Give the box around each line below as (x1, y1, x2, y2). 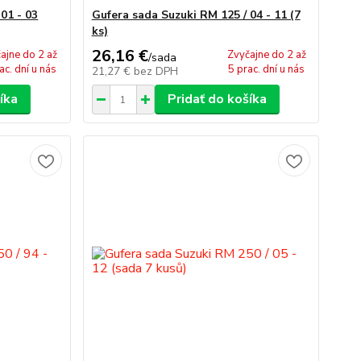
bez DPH (133, 64, 178, 79)
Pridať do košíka (167, 90, 267, 108)
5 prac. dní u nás (228, 62, 305, 77)
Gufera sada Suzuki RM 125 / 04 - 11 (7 (91, 7, 301, 23)
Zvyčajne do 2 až (226, 48, 306, 62)
